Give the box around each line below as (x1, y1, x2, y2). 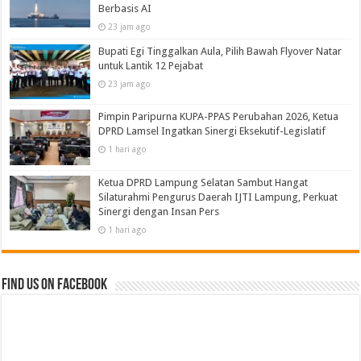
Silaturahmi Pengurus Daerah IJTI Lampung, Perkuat (98, 190, 338, 203)
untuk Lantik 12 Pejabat (98, 60, 204, 73)
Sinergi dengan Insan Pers (98, 205, 220, 218)
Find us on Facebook (2, 276, 108, 293)
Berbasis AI (98, 2, 152, 15)
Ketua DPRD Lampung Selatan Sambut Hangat (98, 176, 309, 189)
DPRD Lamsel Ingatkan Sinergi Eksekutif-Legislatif (98, 125, 326, 138)
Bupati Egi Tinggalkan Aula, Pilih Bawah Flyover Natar (98, 45, 342, 58)
